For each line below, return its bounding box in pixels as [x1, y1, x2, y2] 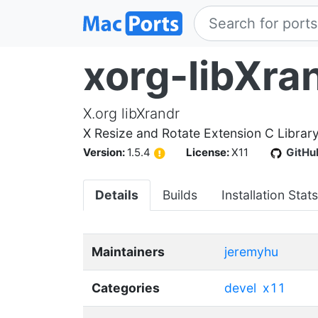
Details [95, 187, 138, 202]
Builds [163, 187, 197, 202]
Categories [92, 280, 160, 295]
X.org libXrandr [83, 105, 180, 122]
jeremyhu [224, 243, 278, 259]
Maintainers [92, 243, 165, 259]
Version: [83, 146, 127, 159]
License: [186, 146, 231, 159]
